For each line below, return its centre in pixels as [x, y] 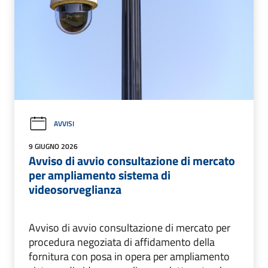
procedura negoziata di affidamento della [122, 242]
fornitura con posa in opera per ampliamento [129, 256]
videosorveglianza [75, 189]
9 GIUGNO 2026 [53, 146]
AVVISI [64, 124]
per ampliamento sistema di [100, 175]
